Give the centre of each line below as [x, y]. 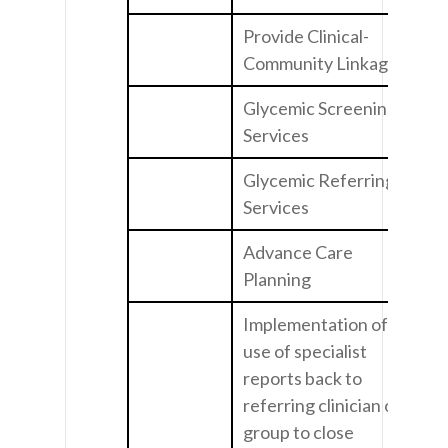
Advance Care [298, 251]
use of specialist [305, 350]
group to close [298, 431]
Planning [277, 278]
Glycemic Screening [320, 107]
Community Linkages [324, 62]
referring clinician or [322, 404]
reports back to [302, 377]
